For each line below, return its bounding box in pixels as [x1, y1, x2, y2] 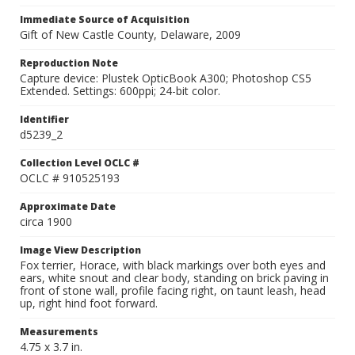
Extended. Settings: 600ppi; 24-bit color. [20, 83, 220, 98]
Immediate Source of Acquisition [20, 13, 189, 26]
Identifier [20, 113, 69, 126]
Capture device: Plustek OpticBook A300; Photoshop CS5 [20, 71, 311, 86]
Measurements [20, 325, 98, 338]
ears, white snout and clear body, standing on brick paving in [20, 270, 329, 285]
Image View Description [20, 243, 141, 257]
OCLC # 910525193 [20, 170, 120, 185]
